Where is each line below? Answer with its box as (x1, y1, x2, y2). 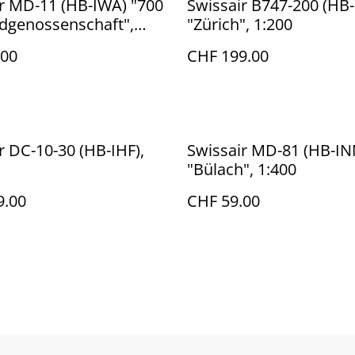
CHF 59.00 (187, 190, 260, 212)
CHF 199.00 (187, 45, 269, 67)
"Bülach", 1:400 (187, 158, 296, 180)
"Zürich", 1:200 (187, 13, 292, 35)
